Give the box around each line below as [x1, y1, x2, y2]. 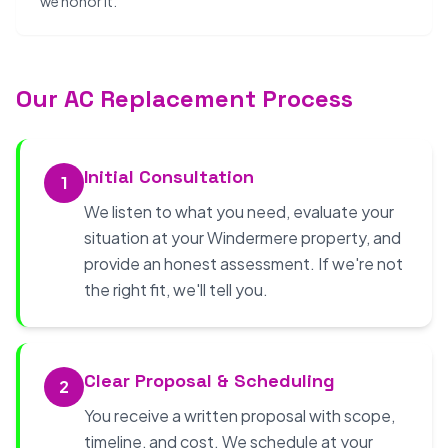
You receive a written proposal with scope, [84, 405, 395, 426]
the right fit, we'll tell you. [84, 279, 268, 300]
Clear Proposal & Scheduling [84, 369, 335, 392]
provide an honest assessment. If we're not [84, 253, 403, 274]
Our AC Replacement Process [16, 83, 353, 114]
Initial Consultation [84, 165, 254, 188]
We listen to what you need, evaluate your [84, 201, 394, 222]
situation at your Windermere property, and [84, 227, 401, 248]
